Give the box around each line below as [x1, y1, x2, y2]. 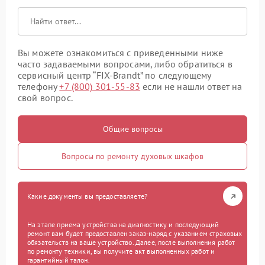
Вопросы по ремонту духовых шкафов [62, 151, 203, 162]
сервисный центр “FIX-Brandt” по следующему [18, 69, 211, 82]
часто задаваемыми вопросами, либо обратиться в [18, 58, 232, 70]
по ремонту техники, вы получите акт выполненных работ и [27, 247, 215, 256]
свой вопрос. [18, 92, 73, 104]
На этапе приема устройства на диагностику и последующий [27, 220, 219, 230]
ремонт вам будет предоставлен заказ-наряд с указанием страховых [27, 229, 243, 238]
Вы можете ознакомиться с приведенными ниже [18, 47, 224, 59]
